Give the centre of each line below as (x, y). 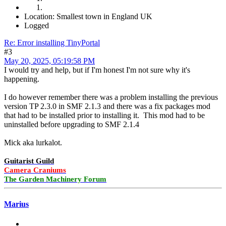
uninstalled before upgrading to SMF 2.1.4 (72, 125)
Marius (16, 204)
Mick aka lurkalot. (33, 143)
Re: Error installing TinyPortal (52, 43)
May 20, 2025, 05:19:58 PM (49, 61)
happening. (23, 79)
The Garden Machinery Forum (55, 179)
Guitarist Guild (29, 161)
